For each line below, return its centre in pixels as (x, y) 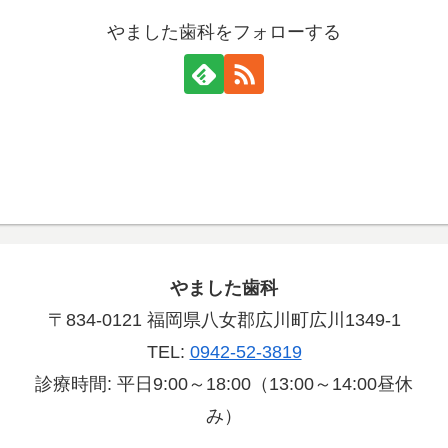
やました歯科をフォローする (224, 32)
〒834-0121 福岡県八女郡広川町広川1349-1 (224, 320)
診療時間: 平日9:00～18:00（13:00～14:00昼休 (224, 384)
